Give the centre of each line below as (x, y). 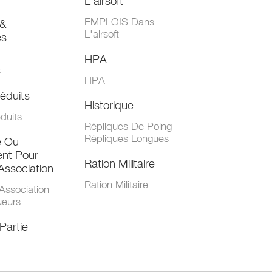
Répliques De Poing (128, 127)
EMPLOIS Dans (119, 22)
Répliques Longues (126, 139)
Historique (109, 105)
